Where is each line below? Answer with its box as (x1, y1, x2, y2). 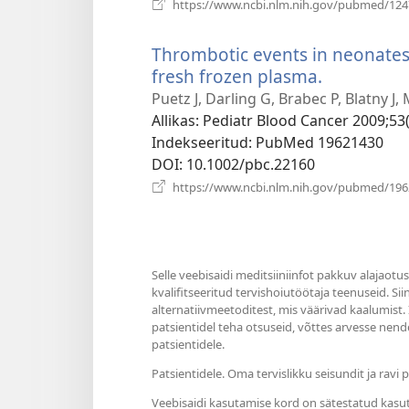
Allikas (152, 110, 195, 131)
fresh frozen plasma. (152, 64, 322, 89)
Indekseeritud (152, 132, 248, 153)
